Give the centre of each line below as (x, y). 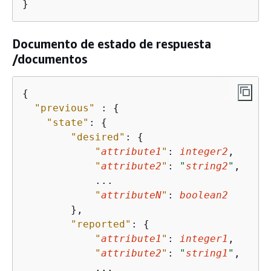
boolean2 (204, 195)
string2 (207, 166)
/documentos (50, 59)
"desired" (98, 137)
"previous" (65, 108)
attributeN (131, 195)
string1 (207, 253)
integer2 (204, 151)
